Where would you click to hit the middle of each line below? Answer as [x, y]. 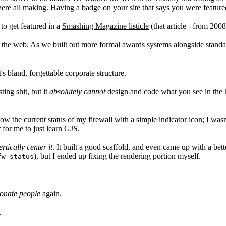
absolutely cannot [77, 91]
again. [51, 194]
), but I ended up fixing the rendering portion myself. [117, 156]
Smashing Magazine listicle [105, 26]
